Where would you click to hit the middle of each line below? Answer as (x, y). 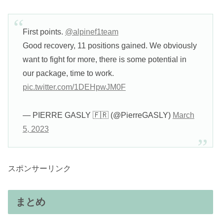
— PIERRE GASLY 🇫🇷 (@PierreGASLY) (97, 115)
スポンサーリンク (39, 169)
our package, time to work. (68, 74)
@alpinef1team (92, 32)
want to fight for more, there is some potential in (104, 60)
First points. (44, 32)
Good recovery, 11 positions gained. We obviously (110, 46)
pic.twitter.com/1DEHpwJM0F (74, 87)
